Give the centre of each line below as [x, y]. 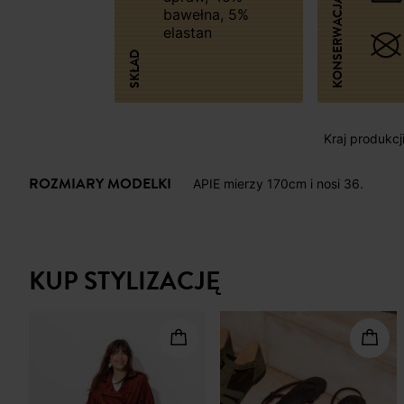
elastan [187, 32]
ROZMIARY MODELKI [100, 184]
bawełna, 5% [206, 14]
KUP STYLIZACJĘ [124, 281]
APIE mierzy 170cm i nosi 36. [278, 184]
